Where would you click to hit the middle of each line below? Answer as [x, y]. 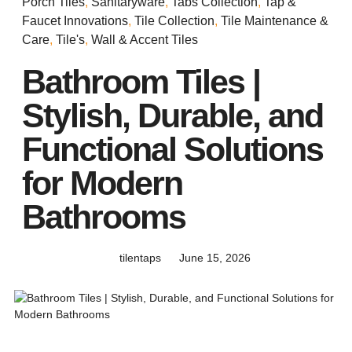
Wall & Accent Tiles [145, 39]
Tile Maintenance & [275, 20]
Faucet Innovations [75, 20]
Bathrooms [104, 216]
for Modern [102, 183]
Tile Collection [174, 20]
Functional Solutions [172, 149]
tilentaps [140, 257]
